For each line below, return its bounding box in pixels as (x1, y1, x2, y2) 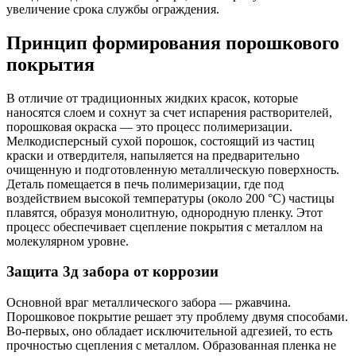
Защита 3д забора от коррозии (6, 263, 219, 281)
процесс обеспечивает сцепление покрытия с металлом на (6, 219, 323, 234)
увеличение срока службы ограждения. (6, 2, 219, 16)
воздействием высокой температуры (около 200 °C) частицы (6, 191, 335, 205)
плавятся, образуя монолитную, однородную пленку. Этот (6, 205, 323, 219)
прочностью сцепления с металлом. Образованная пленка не (6, 338, 336, 352)
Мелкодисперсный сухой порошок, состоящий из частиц (6, 133, 315, 148)
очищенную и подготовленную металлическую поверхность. (6, 162, 339, 176)
